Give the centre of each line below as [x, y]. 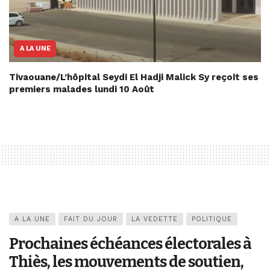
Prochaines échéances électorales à [130, 244]
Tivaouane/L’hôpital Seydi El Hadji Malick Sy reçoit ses [134, 77]
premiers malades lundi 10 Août [82, 89]
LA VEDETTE [155, 219]
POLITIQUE [212, 219]
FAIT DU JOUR [91, 219]
